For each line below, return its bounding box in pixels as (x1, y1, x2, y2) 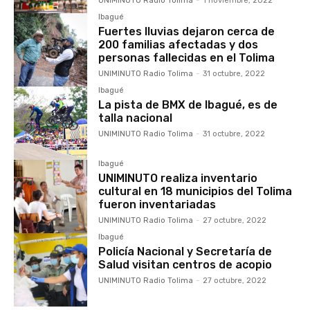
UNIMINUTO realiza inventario (98, 172, 258, 185)
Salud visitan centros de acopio (98, 258, 273, 272)
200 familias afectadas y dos (98, 37, 259, 51)
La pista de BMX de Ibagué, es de (98, 98, 278, 112)
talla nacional (98, 111, 173, 125)
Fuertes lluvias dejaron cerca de (98, 24, 275, 38)
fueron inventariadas (98, 198, 217, 212)
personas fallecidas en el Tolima (98, 51, 275, 64)
